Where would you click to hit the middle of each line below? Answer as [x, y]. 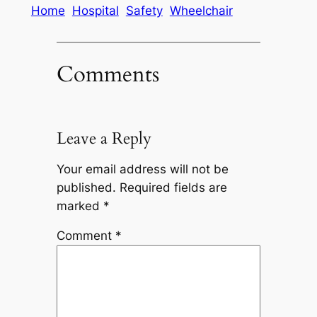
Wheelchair [201, 11]
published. [86, 187]
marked [80, 206]
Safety [144, 11]
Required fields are [173, 187]
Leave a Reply [104, 138]
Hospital [95, 11]
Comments [108, 74]
